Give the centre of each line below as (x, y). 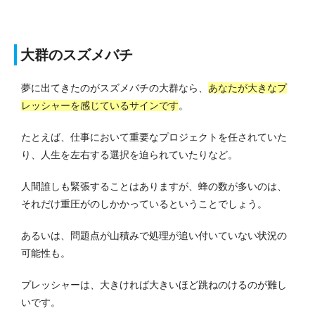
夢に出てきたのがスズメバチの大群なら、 (115, 88)
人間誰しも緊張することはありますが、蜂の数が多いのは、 (154, 186)
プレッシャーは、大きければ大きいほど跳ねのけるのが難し (154, 284)
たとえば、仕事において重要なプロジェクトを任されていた (154, 137)
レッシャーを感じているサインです (100, 105)
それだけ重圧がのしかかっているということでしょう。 (144, 204)
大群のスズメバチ (77, 54)
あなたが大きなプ (247, 88)
